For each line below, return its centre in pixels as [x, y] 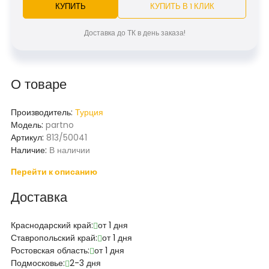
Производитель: [43, 112]
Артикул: [29, 138]
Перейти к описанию [54, 172]
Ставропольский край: [54, 238]
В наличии [70, 150]
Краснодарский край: [52, 225]
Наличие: [30, 150]
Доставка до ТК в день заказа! [134, 33]
